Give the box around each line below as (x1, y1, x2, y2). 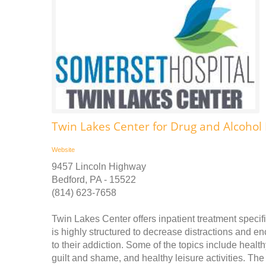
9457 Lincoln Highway (52, 161, 146, 172)
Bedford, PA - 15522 (52, 174, 136, 185)
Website (52, 145, 75, 153)
